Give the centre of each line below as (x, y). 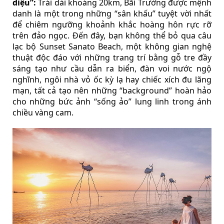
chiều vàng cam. (43, 112)
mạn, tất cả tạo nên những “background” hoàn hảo (112, 90)
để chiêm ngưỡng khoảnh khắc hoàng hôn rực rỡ (112, 24)
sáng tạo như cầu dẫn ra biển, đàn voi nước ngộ (112, 68)
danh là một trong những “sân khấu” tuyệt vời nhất (112, 13)
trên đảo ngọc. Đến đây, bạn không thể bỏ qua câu (112, 35)
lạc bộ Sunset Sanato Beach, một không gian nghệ (112, 46)
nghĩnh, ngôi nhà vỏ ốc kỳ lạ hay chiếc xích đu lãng (112, 79)
